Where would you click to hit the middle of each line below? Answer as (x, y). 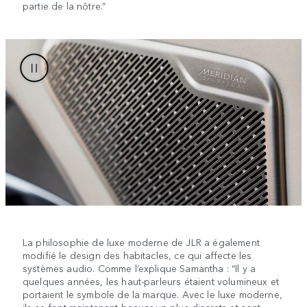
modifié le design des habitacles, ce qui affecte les (137, 255)
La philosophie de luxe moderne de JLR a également (141, 242)
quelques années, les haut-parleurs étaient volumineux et (151, 281)
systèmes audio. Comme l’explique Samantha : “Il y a (139, 268)
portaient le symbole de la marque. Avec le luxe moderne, (152, 294)
